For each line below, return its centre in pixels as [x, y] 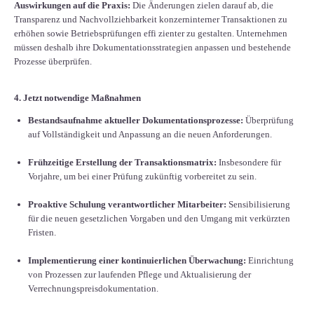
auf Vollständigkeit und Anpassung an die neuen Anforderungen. [150, 134]
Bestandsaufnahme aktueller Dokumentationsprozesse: [137, 120]
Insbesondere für [250, 162]
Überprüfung [269, 120]
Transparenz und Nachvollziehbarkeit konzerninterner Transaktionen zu [151, 19]
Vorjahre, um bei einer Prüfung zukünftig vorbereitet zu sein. [142, 176]
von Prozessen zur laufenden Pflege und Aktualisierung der [139, 274]
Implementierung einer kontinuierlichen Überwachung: [138, 260]
